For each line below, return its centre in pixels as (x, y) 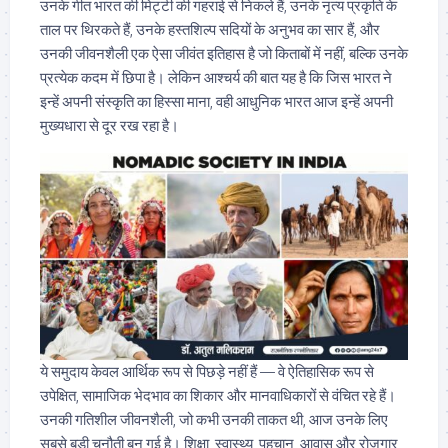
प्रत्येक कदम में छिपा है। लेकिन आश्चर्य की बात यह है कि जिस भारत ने (216, 78)
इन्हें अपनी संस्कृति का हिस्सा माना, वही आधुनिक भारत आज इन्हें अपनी (216, 102)
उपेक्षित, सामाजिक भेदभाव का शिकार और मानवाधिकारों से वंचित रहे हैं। (218, 395)
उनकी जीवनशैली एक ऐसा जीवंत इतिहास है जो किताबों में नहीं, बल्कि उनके (224, 54)
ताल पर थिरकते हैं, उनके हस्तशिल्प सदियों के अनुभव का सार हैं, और (210, 30)
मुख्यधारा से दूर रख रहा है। (109, 126)
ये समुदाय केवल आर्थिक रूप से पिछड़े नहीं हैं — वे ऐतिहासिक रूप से (207, 371)
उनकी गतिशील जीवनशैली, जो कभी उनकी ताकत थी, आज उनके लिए (214, 419)
